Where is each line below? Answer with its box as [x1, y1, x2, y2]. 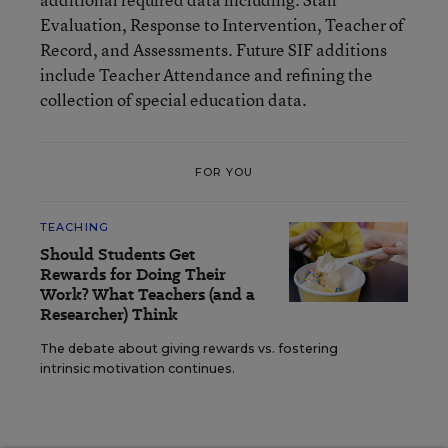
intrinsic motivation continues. [40, 361, 235, 376]
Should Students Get [40, 243, 195, 266]
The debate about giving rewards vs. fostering [40, 341, 338, 356]
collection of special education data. [40, 88, 307, 111]
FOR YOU [194, 164, 254, 179]
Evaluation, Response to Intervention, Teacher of [40, 13, 404, 36]
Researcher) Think [40, 303, 178, 326]
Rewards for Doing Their [40, 263, 226, 286]
